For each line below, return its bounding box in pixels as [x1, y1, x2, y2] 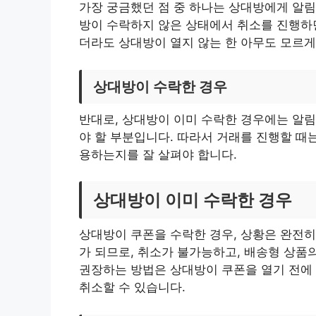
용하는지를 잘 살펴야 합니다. [79, 147, 237, 162]
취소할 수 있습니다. [79, 280, 186, 294]
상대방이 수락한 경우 [93, 77, 227, 95]
